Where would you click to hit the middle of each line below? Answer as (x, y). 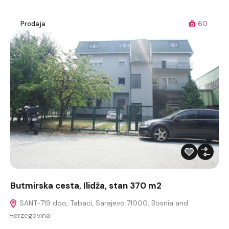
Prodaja (33, 24)
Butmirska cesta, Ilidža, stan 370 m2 (86, 185)
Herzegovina (30, 215)
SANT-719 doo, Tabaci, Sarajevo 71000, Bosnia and (103, 203)
